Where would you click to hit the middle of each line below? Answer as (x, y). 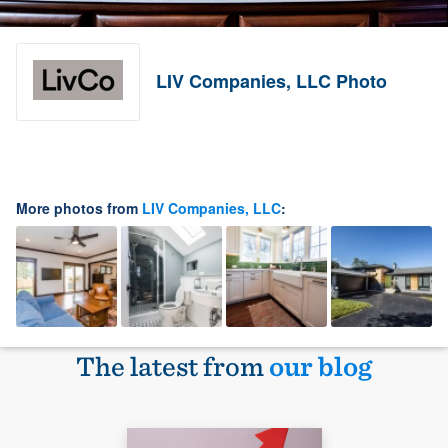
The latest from (172, 365)
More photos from (79, 207)
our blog (320, 365)
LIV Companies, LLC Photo (271, 81)
